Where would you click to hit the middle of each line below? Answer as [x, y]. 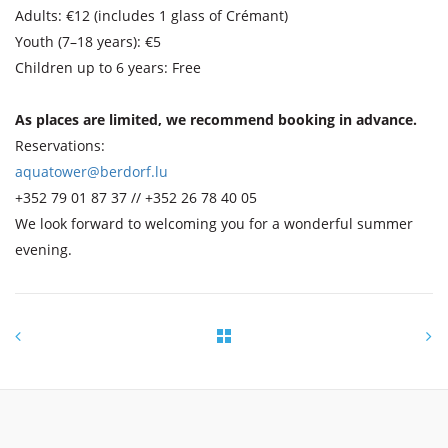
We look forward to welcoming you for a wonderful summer [214, 224]
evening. [43, 250]
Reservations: [60, 146]
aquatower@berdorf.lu [91, 172]
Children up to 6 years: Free [108, 68]
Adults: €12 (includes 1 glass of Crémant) [151, 16]
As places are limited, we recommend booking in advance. [216, 120]
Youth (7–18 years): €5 [88, 42]
